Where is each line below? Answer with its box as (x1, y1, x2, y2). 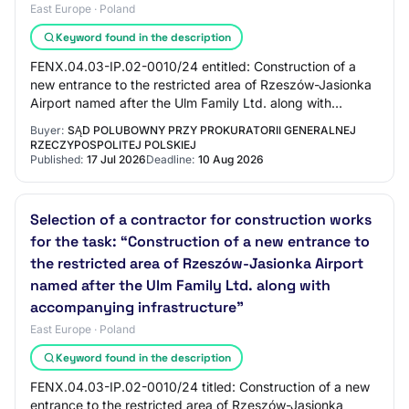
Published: (30, 152, 83, 166)
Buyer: (30, 123, 64, 137)
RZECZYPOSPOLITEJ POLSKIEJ (30, 138, 196, 152)
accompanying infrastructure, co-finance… (30, 113, 285, 129)
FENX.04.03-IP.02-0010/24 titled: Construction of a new (30, 379, 370, 394)
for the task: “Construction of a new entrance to (30, 232, 370, 251)
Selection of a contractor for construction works (30, 210, 372, 229)
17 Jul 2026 (87, 152, 146, 166)
